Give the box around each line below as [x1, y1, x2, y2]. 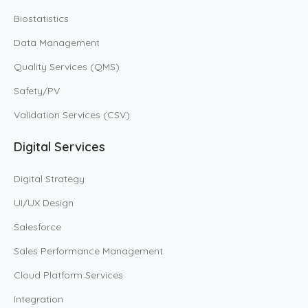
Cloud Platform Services [14, 268, 123, 281]
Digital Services [14, 138, 105, 155]
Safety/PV [14, 84, 60, 97]
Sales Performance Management [14, 244, 163, 257]
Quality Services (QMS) [14, 60, 120, 73]
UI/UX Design [14, 196, 74, 209]
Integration [14, 292, 63, 305]
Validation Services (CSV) [14, 108, 130, 121]
